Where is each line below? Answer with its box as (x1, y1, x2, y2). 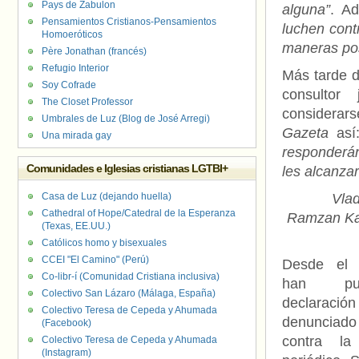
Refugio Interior (42, 63, 109, 74)
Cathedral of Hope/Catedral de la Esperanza (42, 208, 236, 219)
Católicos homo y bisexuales (42, 237, 167, 248)
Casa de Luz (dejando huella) (42, 191, 171, 202)
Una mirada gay (42, 130, 111, 141)
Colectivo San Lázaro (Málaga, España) (42, 288, 216, 299)
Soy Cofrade (42, 79, 96, 91)
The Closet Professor (42, 96, 133, 107)
